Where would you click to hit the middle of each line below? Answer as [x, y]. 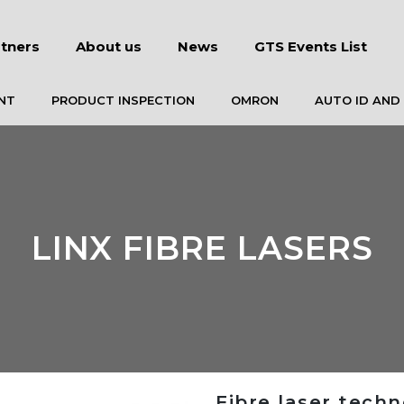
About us [109, 46]
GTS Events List [311, 46]
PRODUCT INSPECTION [123, 100]
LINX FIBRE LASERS [202, 248]
